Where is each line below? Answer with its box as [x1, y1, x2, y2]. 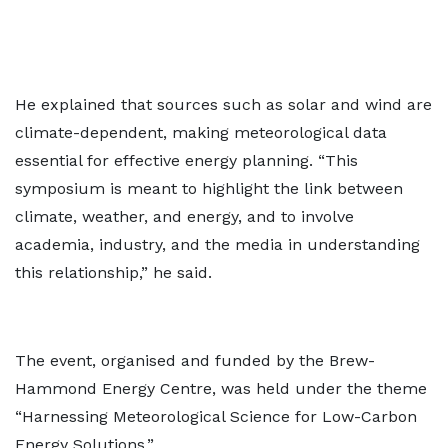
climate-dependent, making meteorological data [15, 123, 387, 142]
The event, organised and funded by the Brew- [15, 351, 375, 370]
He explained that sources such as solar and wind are [15, 95, 432, 114]
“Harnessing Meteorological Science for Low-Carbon [15, 407, 417, 426]
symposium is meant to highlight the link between [15, 179, 403, 198]
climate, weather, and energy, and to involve [15, 207, 354, 226]
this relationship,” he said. [15, 263, 212, 282]
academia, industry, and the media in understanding [15, 235, 420, 254]
